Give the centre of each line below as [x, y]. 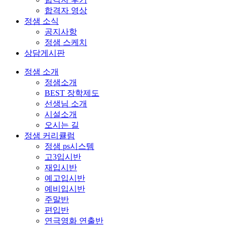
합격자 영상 [66, 10]
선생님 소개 [66, 104]
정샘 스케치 [66, 42]
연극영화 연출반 [74, 221]
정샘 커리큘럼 [50, 136]
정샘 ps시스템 [69, 146]
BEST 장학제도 [72, 93]
